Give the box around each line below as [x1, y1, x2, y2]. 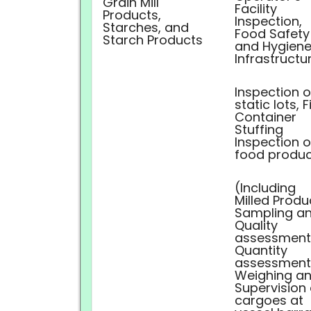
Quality [235, 217, 278, 234]
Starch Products [103, 31, 203, 49]
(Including [235, 179, 296, 196]
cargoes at [235, 292, 303, 309]
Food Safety [235, 25, 310, 42]
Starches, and [103, 19, 189, 36]
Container [235, 108, 296, 126]
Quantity [235, 242, 287, 259]
